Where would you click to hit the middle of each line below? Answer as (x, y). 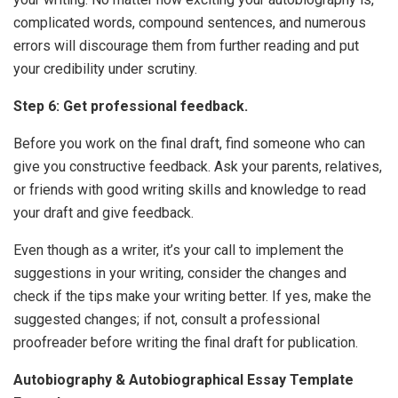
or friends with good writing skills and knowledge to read (190, 190)
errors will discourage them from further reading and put (186, 46)
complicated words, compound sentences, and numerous (190, 23)
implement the (299, 250)
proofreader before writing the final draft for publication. (189, 342)
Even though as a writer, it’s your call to (132, 250)
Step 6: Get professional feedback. (131, 106)
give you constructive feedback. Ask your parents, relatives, (198, 167)
